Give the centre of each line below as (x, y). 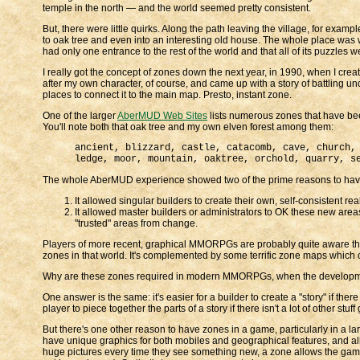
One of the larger (80, 115)
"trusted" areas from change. (136, 223)
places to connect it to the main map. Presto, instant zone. (167, 94)
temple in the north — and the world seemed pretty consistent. (177, 8)
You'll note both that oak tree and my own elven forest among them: (188, 127)
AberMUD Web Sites (162, 115)
